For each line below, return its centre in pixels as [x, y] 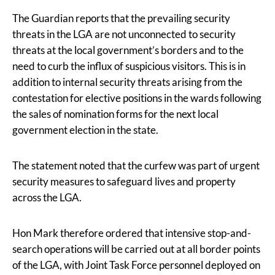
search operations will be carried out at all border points [136, 249]
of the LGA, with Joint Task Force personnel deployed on [136, 265]
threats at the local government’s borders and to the [128, 50]
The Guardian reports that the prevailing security [121, 18]
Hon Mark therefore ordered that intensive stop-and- [132, 233]
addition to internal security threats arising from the [127, 82]
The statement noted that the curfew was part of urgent [136, 165]
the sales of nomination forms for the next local [115, 114]
